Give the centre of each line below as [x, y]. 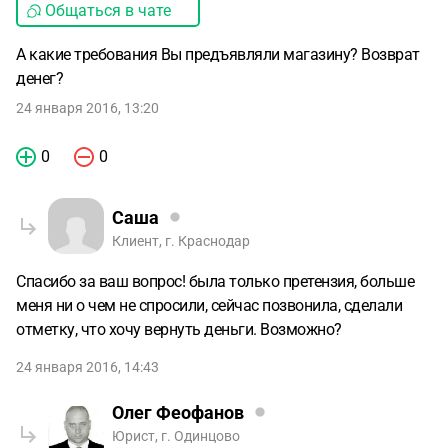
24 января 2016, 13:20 [87, 108]
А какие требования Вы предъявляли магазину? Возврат [218, 54]
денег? [39, 78]
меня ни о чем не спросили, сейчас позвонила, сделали [209, 305]
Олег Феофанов [178, 412]
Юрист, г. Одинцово [176, 436]
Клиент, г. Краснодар [181, 241]
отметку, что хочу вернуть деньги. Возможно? [179, 329]
